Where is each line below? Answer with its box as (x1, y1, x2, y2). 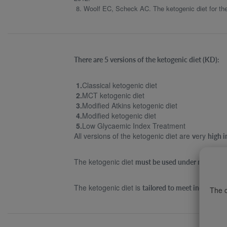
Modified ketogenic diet (82, 110, 157, 121)
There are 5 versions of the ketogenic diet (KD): (74, 55, 220, 64)
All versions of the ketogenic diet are (74, 131, 193, 141)
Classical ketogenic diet (82, 80, 158, 90)
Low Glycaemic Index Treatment (82, 121, 186, 131)
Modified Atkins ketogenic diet (82, 100, 178, 110)
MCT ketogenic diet (82, 90, 145, 100)
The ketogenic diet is (74, 182, 143, 193)
